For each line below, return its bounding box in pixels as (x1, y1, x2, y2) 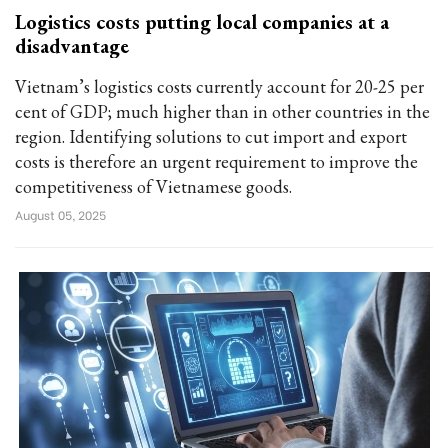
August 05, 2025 (15, 206, 106, 223)
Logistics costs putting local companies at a (15, 9, 389, 35)
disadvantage (15, 33, 129, 59)
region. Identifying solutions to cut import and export (15, 125, 407, 148)
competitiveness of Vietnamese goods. (15, 175, 292, 198)
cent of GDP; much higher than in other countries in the (15, 100, 430, 123)
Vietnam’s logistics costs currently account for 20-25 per (15, 75, 424, 98)
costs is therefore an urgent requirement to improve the (15, 150, 418, 173)
